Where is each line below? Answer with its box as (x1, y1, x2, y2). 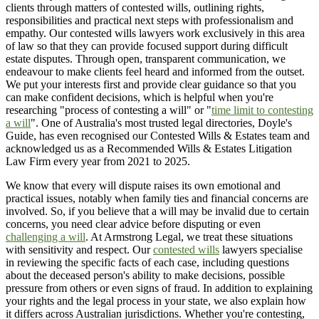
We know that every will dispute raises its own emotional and (6, 179, 281, 192)
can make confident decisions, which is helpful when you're (6, 91, 273, 104)
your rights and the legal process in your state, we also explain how (6, 295, 306, 308)
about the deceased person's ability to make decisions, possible (6, 269, 285, 282)
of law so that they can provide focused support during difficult (6, 40, 288, 53)
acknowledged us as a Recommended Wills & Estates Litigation (6, 142, 292, 155)
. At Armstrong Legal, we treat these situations (85, 231, 293, 244)
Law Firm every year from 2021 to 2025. (6, 155, 190, 168)
